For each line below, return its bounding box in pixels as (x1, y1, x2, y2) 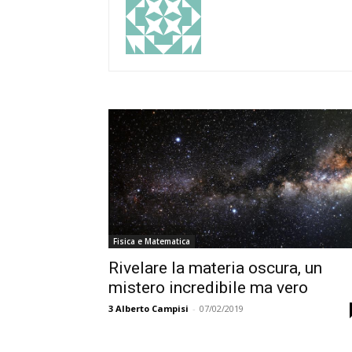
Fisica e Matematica (113, 236, 190, 247)
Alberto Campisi (115, 302, 189, 315)
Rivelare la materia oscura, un (108, 258, 322, 278)
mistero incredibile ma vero (108, 278, 308, 298)
